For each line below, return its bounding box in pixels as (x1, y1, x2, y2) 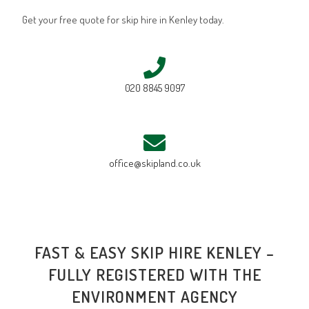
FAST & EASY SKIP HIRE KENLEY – (34, 241, 275, 262)
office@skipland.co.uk (108, 156, 201, 170)
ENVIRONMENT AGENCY (71, 286, 238, 306)
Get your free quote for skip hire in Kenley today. (22, 12, 225, 26)
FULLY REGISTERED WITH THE (48, 263, 261, 284)
